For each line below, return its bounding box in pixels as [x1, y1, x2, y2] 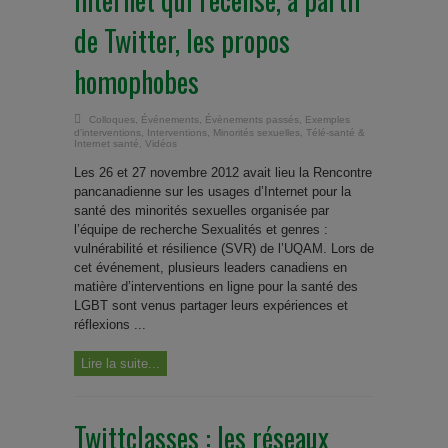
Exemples [305, 114, 350, 125]
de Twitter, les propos [74, 20, 290, 61]
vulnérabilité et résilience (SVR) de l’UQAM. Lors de [74, 241, 374, 256]
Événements [141, 114, 199, 125]
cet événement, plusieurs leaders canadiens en [74, 260, 347, 275]
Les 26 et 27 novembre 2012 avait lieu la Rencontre [74, 165, 372, 180]
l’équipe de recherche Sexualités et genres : [74, 222, 328, 237]
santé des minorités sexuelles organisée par [74, 203, 329, 218]
